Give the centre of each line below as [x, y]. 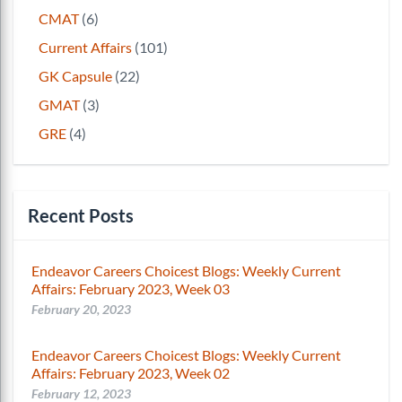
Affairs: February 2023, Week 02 [131, 372]
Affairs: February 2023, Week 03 [131, 288]
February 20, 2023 [81, 309]
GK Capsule [75, 75]
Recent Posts [81, 215]
